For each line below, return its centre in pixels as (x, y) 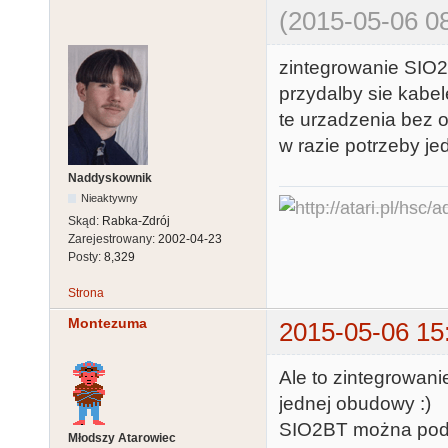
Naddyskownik (110, 177)
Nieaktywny (110, 197)
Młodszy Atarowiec (122, 437)
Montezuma (107, 322)
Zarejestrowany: (113, 238)
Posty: (86, 256)
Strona (86, 292)
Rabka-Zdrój (136, 220)
